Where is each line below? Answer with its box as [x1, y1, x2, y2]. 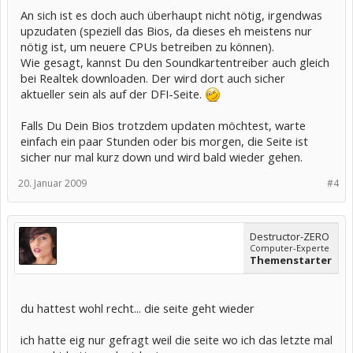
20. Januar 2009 [18, 176, 87, 190]
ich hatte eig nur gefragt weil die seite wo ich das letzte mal [20, 331, 333, 347]
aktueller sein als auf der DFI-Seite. [20, 85, 205, 102]
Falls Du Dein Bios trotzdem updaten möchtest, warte [20, 117, 306, 133]
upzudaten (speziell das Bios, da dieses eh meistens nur [20, 22, 312, 39]
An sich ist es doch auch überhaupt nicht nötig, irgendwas [20, 6, 322, 23]
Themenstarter [250, 252, 332, 267]
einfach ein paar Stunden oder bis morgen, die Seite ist [20, 132, 308, 149]
